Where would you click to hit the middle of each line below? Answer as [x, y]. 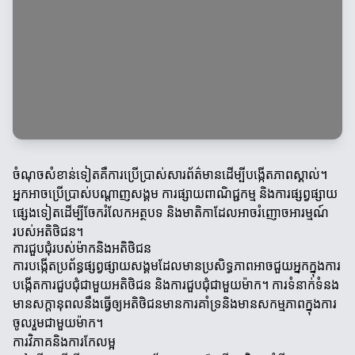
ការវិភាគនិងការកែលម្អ [64, 342]
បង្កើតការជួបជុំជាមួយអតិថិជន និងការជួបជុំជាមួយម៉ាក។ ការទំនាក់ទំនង [176, 285]
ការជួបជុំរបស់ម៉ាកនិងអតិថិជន [82, 248]
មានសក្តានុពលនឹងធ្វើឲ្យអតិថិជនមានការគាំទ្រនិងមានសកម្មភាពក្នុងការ [175, 304]
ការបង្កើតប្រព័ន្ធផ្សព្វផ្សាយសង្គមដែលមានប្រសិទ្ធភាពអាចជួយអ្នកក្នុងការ [177, 266]
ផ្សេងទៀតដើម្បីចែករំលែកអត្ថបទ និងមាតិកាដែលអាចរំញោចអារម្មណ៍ [171, 213]
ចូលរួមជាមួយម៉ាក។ [58, 323]
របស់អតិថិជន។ [48, 232]
